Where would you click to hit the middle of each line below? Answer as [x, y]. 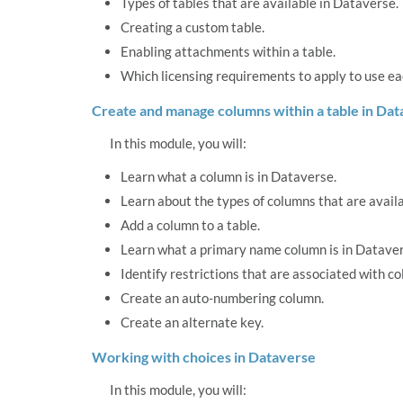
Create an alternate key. [192, 322]
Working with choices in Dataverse [204, 357]
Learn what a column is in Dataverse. [228, 177]
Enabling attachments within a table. [228, 52]
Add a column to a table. [190, 225]
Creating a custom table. [193, 27]
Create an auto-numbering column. [222, 298]
